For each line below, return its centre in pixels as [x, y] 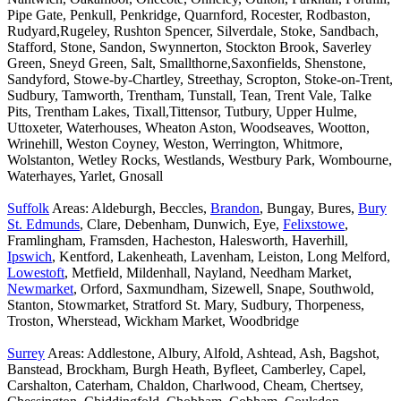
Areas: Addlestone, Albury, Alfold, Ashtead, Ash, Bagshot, [212, 354]
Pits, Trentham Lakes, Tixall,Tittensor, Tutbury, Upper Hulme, [182, 112]
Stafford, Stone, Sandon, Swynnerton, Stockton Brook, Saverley [189, 47]
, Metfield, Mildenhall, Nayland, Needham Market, [208, 273]
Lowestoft [36, 273]
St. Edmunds [43, 225]
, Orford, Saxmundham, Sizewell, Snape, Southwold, [224, 289]
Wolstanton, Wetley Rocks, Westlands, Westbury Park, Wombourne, [200, 160]
